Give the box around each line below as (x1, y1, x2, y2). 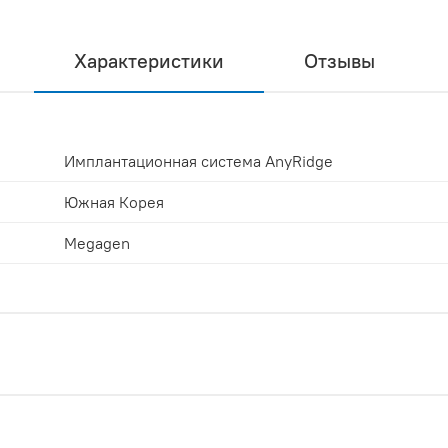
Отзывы (303, 48, 375, 74)
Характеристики (73, 48, 224, 74)
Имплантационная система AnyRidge (64, 151, 333, 172)
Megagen (64, 233, 130, 254)
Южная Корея (64, 192, 164, 213)
